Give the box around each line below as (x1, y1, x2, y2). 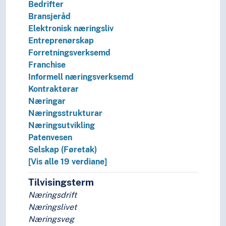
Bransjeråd (28, 12, 71, 22)
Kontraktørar (28, 84, 79, 94)
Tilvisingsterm (28, 177, 94, 188)
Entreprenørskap (28, 36, 94, 46)
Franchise (28, 60, 66, 70)
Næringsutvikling (28, 121, 95, 131)
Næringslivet (28, 202, 77, 212)
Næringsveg (28, 214, 74, 224)
